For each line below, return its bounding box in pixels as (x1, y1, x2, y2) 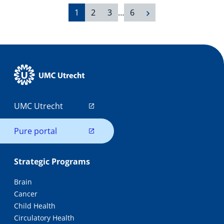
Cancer (14, 189, 37, 198)
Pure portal (14, 125, 57, 136)
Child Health (14, 201, 55, 210)
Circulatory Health (14, 213, 74, 222)
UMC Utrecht (14, 100, 63, 111)
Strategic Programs (14, 156, 90, 167)
